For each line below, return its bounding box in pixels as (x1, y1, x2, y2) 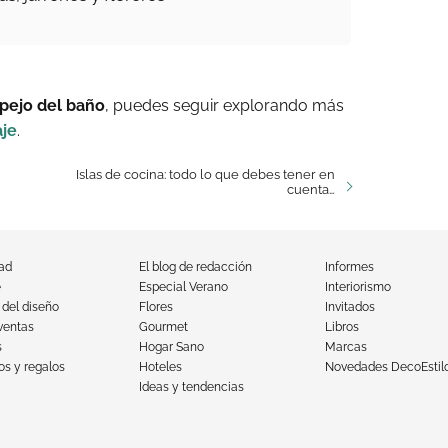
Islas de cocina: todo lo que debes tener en (75, 167, 335, 182)
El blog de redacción (138, 260, 252, 274)
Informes (325, 260, 375, 274)
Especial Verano (138, 280, 228, 294)
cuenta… (286, 182, 335, 197)
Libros (325, 320, 360, 334)
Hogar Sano (138, 340, 204, 354)
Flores (138, 300, 173, 314)
